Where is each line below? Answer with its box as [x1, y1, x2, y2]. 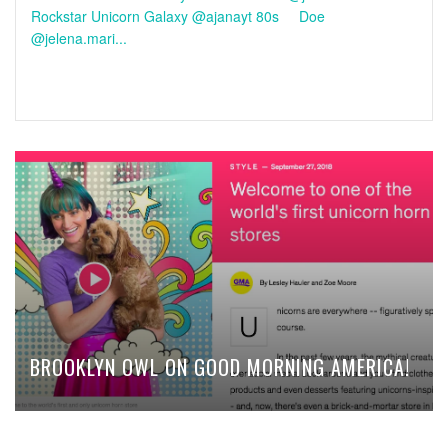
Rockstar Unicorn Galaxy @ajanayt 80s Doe [31, 5, 325, 26]
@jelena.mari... [31, 27, 127, 48]
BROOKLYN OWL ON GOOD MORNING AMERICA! [30, 351, 410, 382]
